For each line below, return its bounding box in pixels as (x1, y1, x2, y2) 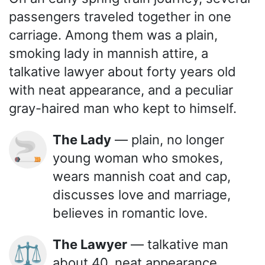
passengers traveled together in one (9, 8, 231, 24)
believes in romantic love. (53, 205, 208, 221)
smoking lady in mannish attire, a (9, 45, 208, 61)
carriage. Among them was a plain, (9, 27, 218, 43)
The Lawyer (62, 236, 127, 252)
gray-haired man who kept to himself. (9, 100, 237, 116)
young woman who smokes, (53, 150, 223, 166)
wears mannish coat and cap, (53, 168, 231, 184)
